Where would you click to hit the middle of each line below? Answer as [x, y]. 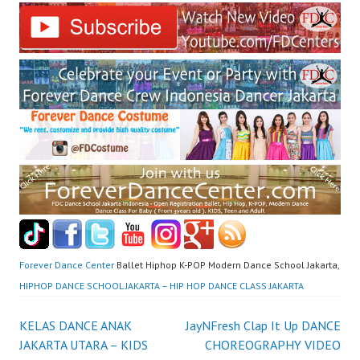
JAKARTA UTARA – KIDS [84, 345]
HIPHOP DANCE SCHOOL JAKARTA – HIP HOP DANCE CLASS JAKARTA [162, 286]
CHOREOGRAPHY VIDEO [273, 345]
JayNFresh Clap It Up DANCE [263, 326]
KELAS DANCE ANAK [76, 326]
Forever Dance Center [67, 265]
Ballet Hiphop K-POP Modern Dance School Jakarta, [227, 265]
